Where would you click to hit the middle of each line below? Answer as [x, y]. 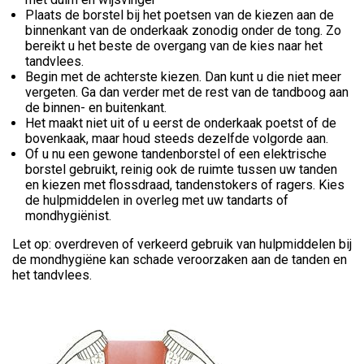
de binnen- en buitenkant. [96, 107]
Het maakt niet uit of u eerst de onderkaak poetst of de [181, 123]
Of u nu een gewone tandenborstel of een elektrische [176, 154]
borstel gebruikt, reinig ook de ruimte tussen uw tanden [181, 169]
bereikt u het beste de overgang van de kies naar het [174, 45]
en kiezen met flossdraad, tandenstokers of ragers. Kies [185, 184]
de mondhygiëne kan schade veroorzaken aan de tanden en [180, 259]
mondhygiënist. [68, 215]
